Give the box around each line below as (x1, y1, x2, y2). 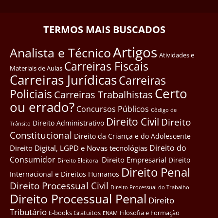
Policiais (10, 86, 52, 102)
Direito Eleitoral (57, 156, 100, 165)
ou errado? (10, 98, 74, 116)
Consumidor (10, 154, 55, 165)
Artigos (113, 43, 157, 62)
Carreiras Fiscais (64, 59, 148, 74)
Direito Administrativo (33, 118, 104, 128)
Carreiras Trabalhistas (54, 88, 153, 102)
